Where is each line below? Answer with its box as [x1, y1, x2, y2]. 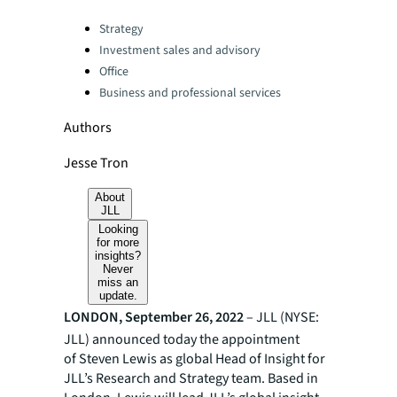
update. [98, 289, 137, 302]
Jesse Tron [64, 153, 128, 173]
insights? [95, 249, 142, 262]
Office [99, 63, 128, 81]
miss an [97, 276, 139, 289]
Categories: [63, 17, 131, 32]
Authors [64, 118, 112, 137]
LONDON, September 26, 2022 [64, 307, 244, 327]
